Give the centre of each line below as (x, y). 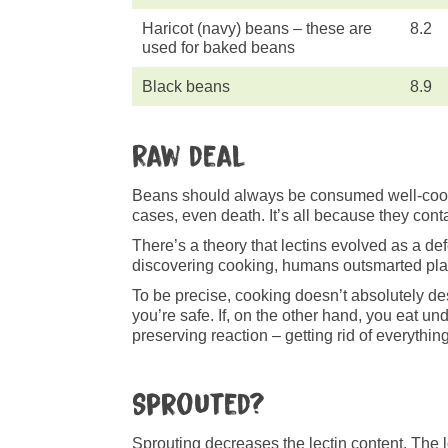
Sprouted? (198, 405)
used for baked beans (218, 47)
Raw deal (189, 157)
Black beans (186, 86)
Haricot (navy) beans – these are (257, 28)
